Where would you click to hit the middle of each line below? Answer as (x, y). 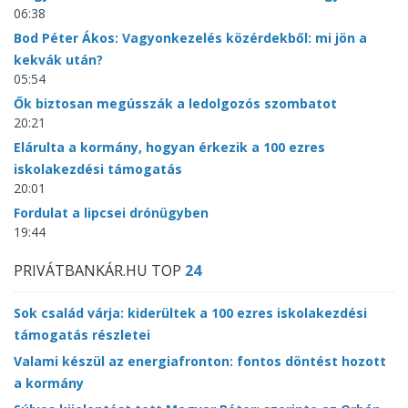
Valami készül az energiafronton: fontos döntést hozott (200, 361)
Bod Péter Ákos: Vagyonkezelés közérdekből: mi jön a (190, 37)
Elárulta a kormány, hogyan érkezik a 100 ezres (169, 147)
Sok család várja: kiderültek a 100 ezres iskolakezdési (190, 312)
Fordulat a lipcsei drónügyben (111, 212)
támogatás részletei (82, 334)
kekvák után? (58, 59)
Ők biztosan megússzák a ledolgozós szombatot (175, 103)
